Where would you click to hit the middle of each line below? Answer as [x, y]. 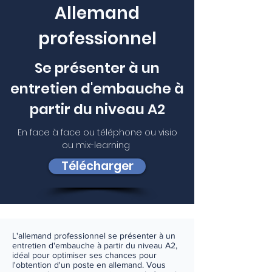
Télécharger [97, 166]
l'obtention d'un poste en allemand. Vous [89, 265]
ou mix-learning [97, 145]
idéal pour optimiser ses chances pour [84, 255]
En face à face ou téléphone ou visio [97, 132]
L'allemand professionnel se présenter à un [94, 236]
